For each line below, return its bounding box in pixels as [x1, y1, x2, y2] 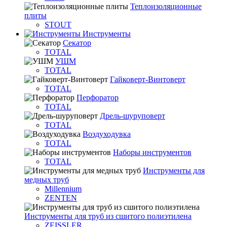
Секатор [63, 39, 91, 47]
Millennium [45, 184, 82, 193]
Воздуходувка [83, 130, 131, 138]
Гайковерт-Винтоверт [110, 75, 185, 84]
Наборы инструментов [113, 148, 192, 157]
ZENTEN [45, 194, 77, 202]
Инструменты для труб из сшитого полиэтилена [24, 212, 192, 220]
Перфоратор [77, 93, 119, 102]
